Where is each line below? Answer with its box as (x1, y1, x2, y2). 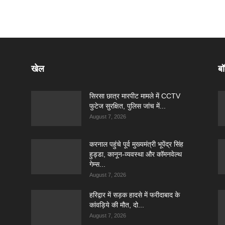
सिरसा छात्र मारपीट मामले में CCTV (89, 92, 180, 100)
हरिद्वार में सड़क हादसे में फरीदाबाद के (89, 191, 180, 199)
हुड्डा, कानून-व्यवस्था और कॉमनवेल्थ (89, 150, 182, 158)
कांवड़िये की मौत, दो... (89, 201, 144, 209)
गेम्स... (89, 160, 105, 168)
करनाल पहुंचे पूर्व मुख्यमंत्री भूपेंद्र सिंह (89, 140, 183, 148)
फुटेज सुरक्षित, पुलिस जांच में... (89, 102, 166, 110)
